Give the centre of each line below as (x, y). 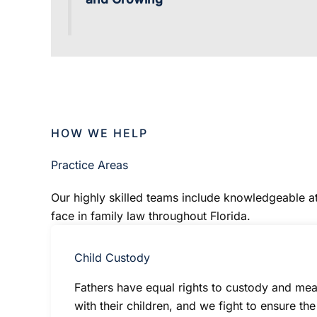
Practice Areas (90, 165)
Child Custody (112, 257)
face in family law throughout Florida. (151, 215)
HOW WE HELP (99, 133)
